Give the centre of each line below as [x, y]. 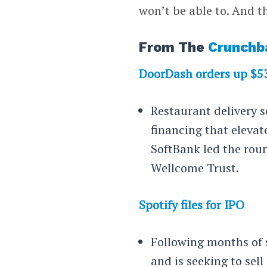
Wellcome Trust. [195, 168]
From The [174, 48]
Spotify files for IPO [192, 205]
